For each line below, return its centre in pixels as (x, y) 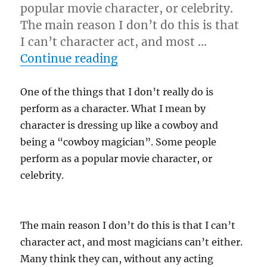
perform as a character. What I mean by (113, 108)
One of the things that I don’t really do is (117, 92)
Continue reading (69, 58)
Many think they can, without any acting (117, 259)
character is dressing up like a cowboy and (119, 125)
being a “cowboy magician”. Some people (119, 142)
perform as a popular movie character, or (117, 159)
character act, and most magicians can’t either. (132, 242)
